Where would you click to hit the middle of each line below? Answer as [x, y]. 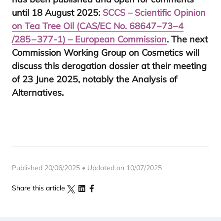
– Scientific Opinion [166, 13]
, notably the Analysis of [128, 79]
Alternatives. [38, 92]
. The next [187, 39]
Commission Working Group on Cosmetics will [106, 53]
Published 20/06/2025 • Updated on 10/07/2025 [87, 168]
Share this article [38, 188]
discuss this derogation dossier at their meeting [109, 66]
